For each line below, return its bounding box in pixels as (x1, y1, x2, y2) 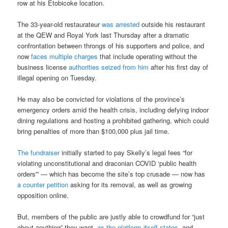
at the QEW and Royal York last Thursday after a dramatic (17, 30, 190, 40)
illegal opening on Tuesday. (17, 73, 97, 83)
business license (17, 62, 69, 72)
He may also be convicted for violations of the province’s (17, 94, 185, 104)
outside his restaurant (139, 19, 206, 30)
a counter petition (17, 180, 69, 190)
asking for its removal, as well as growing (68, 180, 192, 190)
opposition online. (17, 190, 69, 201)
